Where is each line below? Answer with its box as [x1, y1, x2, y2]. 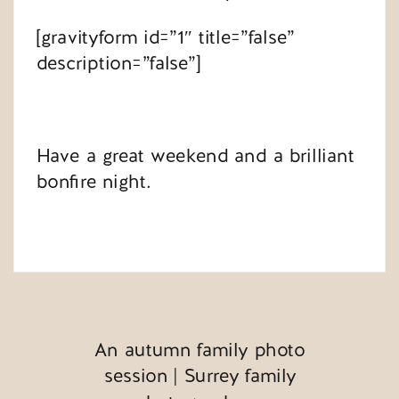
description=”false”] [36, 51, 201, 77]
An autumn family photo [94, 338, 306, 363]
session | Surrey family [103, 363, 297, 389]
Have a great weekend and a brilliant [36, 142, 354, 168]
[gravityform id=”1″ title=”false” [36, 24, 295, 50]
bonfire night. [36, 169, 151, 195]
